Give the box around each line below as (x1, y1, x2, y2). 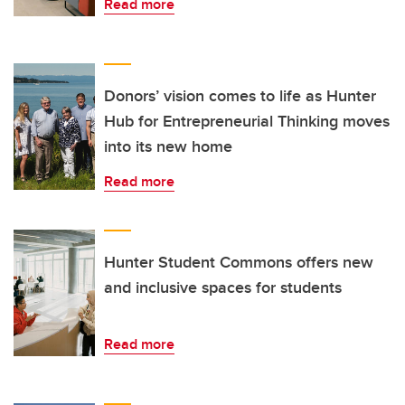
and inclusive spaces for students (104, 276, 342, 300)
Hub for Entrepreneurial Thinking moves (104, 109, 390, 134)
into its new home (104, 135, 232, 159)
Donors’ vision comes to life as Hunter (104, 84, 376, 108)
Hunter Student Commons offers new (104, 250, 373, 275)
